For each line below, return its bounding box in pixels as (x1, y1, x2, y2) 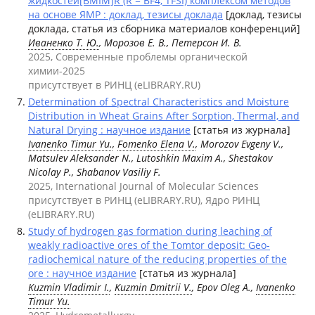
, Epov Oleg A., (192, 281, 256, 294)
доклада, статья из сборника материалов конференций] (28, 22, 300, 35)
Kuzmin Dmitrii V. (115, 281, 192, 294)
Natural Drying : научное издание (28, 123, 191, 136)
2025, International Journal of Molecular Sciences (28, 179, 259, 193)
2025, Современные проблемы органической (28, 50, 247, 63)
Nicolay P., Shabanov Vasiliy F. (28, 165, 161, 179)
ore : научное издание (28, 266, 136, 280)
